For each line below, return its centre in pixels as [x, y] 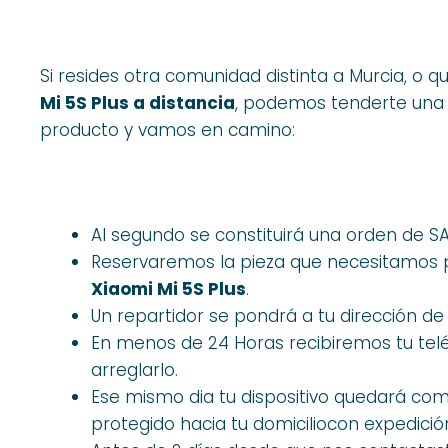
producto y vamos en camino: [167, 129]
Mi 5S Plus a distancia [137, 102]
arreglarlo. [134, 369]
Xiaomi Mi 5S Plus [168, 288]
